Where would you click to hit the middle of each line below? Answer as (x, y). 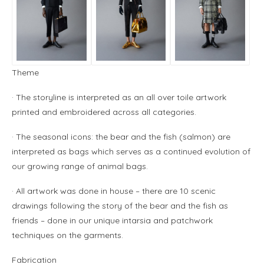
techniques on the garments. (67, 235)
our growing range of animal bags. (80, 166)
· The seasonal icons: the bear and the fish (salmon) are (121, 137)
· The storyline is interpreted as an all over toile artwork (119, 98)
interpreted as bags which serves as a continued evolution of (131, 152)
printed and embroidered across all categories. (104, 112)
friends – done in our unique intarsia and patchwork (112, 221)
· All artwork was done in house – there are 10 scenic (114, 191)
